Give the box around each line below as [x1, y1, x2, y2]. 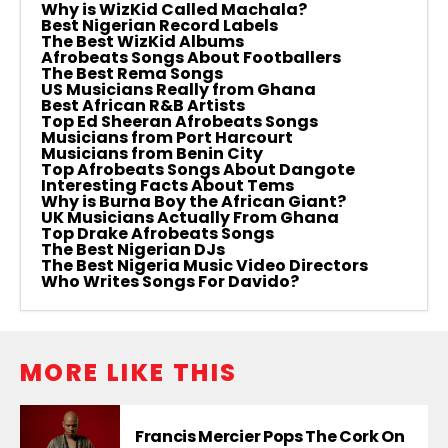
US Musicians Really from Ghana [41, 77, 316, 101]
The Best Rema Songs [41, 61, 223, 85]
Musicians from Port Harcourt [41, 125, 293, 149]
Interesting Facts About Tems [41, 173, 294, 197]
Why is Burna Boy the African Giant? [41, 189, 346, 213]
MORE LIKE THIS [20, 355, 238, 389]
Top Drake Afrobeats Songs [41, 221, 274, 245]
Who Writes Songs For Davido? [41, 269, 299, 293]
